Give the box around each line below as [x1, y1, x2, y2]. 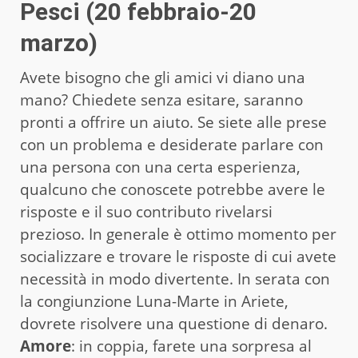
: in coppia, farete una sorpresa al [71, 335, 312, 356]
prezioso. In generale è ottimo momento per [20, 223, 336, 245]
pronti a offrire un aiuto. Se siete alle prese [20, 111, 327, 133]
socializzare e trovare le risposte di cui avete [20, 245, 336, 267]
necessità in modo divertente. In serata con [20, 268, 330, 289]
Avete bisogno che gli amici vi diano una [20, 66, 305, 88]
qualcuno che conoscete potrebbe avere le [20, 178, 325, 200]
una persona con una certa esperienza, [20, 156, 300, 177]
